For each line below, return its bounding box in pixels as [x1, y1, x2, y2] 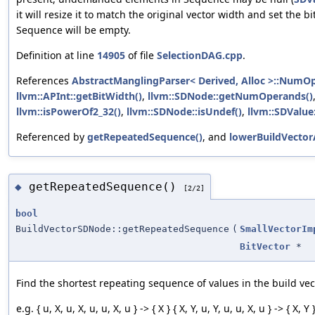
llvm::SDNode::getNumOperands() [148, 89, 313, 103]
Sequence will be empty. [16, 23, 131, 37]
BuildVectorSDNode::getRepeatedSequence [15, 224, 229, 235]
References [16, 74, 72, 88]
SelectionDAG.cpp [157, 49, 243, 63]
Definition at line [16, 49, 97, 63]
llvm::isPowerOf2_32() [16, 105, 121, 119]
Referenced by [16, 130, 87, 144]
